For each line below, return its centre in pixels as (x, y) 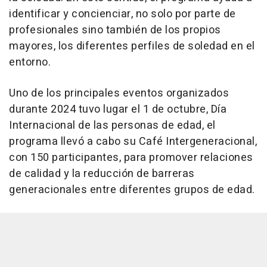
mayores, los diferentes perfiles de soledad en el (132, 46)
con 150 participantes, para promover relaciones (131, 158)
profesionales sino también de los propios (115, 30)
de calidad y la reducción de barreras (102, 174)
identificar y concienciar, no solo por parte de (122, 14)
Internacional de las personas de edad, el (112, 125)
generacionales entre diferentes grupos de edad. (132, 190)
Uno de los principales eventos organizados (119, 93)
